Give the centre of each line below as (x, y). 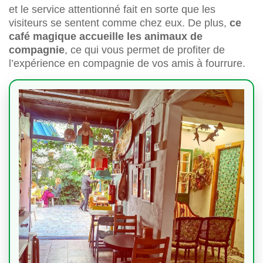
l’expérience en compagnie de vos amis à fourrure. (127, 64)
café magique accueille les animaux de (106, 37)
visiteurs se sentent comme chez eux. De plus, (119, 23)
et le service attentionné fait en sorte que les (112, 10)
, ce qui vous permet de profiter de (145, 50)
